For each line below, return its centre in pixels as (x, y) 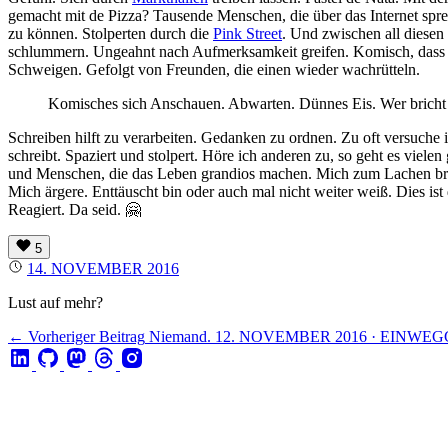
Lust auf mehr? (55, 302)
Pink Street (247, 33)
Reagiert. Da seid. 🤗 (74, 209)
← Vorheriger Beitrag (76, 336)
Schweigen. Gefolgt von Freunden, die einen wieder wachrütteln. (214, 69)
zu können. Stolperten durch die (110, 33)
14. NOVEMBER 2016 (103, 268)
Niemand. (180, 336)
